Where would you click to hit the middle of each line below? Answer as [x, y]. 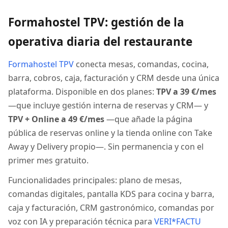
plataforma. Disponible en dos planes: [82, 92]
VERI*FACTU [178, 221]
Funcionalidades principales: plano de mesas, [95, 180]
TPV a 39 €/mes [186, 92]
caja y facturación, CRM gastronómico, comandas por [111, 208]
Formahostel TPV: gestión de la [96, 22]
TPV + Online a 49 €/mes [56, 119]
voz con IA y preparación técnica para [81, 221]
